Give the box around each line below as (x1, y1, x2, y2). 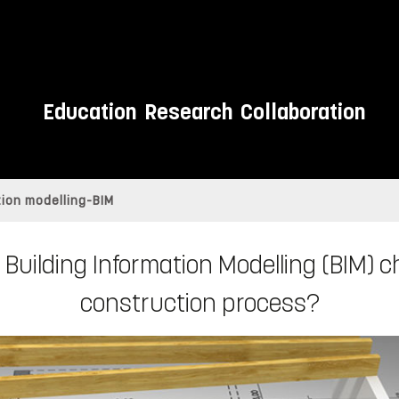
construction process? (79, 289, 320, 320)
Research (143, 98, 232, 126)
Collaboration (240, 98, 365, 126)
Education (42, 98, 136, 126)
